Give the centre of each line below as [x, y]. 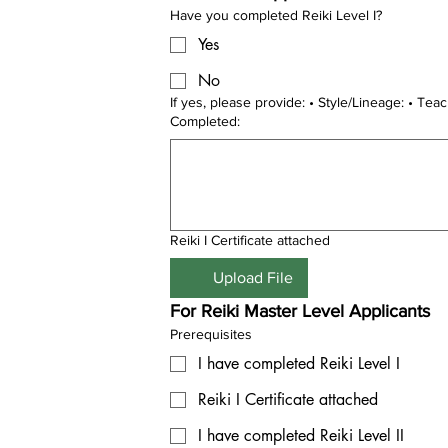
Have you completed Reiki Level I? [276, 15]
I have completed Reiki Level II [301, 435]
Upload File [253, 277]
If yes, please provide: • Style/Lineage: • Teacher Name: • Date [239, 102]
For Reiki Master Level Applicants [300, 311]
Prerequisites [211, 334]
